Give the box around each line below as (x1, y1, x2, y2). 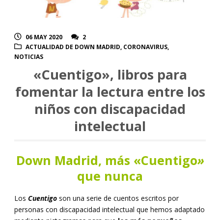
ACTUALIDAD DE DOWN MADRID (26, 43, 120, 52)
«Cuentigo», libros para (33, 65, 187, 84)
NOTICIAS (14, 53, 43, 61)
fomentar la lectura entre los (15, 82, 205, 101)
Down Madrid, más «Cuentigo (16, 152, 197, 169)
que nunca (77, 167, 143, 185)
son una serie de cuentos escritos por (57, 193, 179, 203)
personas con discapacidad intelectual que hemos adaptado (14, 205, 205, 215)
